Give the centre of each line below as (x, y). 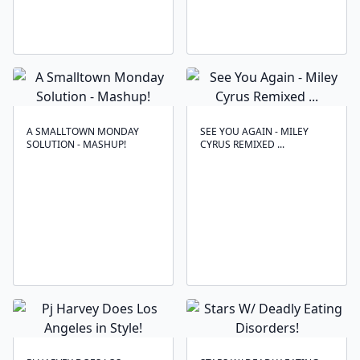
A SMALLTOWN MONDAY (83, 131)
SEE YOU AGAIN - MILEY (254, 131)
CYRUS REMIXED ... (242, 144)
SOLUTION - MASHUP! (76, 144)
